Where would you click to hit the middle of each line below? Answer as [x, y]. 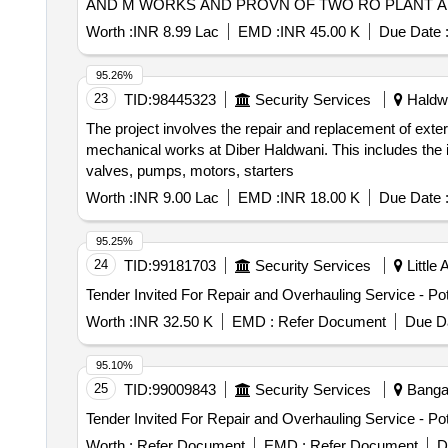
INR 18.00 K [319, 197]
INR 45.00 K [319, 31]
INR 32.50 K [172, 321]
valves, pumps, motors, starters [189, 170]
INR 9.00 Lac [175, 197]
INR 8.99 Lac [175, 31]
